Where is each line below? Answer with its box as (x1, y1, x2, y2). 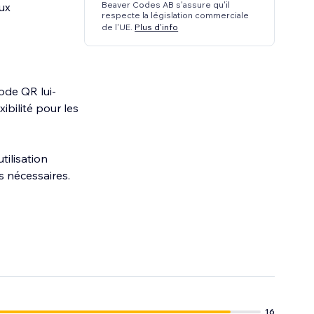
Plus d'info (135, 21, 179, 32)
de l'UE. (102, 21, 135, 32)
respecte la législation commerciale (102, 10, 250, 21)
